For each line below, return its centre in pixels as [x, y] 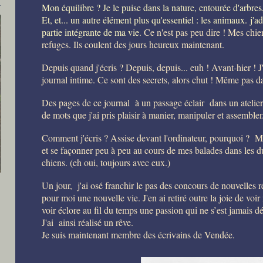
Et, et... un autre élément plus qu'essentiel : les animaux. [146, 20]
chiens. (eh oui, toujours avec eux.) [106, 163]
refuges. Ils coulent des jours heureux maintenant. [135, 45]
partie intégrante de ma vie [91, 32]
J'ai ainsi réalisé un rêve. [88, 222]
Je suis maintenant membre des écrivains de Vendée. [139, 235]
